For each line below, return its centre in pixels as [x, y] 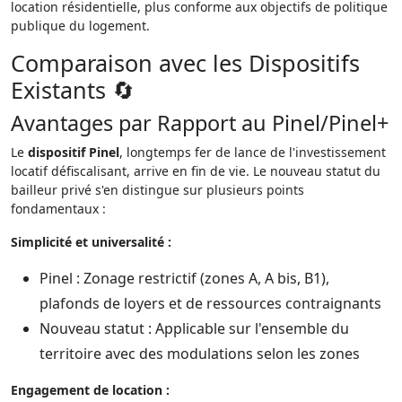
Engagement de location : [90, 390]
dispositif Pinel [74, 152]
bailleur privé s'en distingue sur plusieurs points [157, 190]
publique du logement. [80, 26]
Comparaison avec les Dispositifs [185, 63]
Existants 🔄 [73, 90]
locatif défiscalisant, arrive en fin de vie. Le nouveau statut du [196, 171]
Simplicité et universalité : [91, 242]
